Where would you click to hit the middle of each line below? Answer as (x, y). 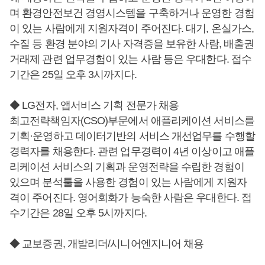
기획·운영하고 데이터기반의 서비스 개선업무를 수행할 (132, 136)
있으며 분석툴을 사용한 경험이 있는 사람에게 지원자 (128, 182)
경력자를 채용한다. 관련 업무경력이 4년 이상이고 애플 (132, 152)
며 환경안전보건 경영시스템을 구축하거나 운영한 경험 (132, 13)
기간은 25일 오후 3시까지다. (73, 75)
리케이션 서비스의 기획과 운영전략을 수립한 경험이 (127, 167)
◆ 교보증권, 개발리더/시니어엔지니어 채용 (107, 244)
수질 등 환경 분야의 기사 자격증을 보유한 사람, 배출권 (132, 44)
